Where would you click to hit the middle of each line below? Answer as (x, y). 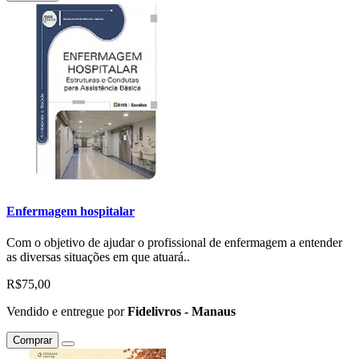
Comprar (32, 341)
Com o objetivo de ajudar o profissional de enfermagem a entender (174, 243)
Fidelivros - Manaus (182, 312)
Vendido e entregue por (67, 312)
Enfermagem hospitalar (71, 211)
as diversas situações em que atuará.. (98, 257)
